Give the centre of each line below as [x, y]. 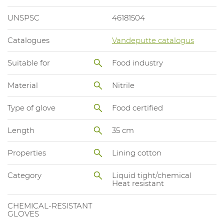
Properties [27, 152]
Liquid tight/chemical [152, 175]
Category [24, 175]
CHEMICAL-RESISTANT [50, 205]
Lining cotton [137, 152]
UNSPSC [23, 17]
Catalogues [28, 40]
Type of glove [31, 107]
